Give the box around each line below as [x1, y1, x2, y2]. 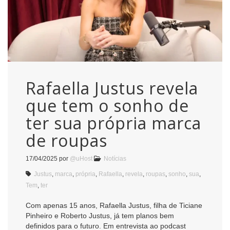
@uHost [70, 155, 92, 162]
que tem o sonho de [26, 94, 189, 117]
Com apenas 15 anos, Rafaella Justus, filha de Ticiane [26, 201, 202, 209]
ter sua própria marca [26, 111, 201, 134]
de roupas [26, 129, 107, 151]
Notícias [104, 155, 126, 162]
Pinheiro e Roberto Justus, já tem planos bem [26, 211, 174, 220]
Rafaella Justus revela [26, 76, 198, 99]
